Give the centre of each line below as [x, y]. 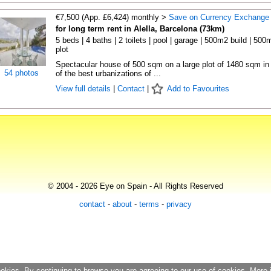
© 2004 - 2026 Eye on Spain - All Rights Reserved [135, 186]
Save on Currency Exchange [219, 17]
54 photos [21, 73]
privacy [179, 204]
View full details [84, 89]
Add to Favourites [198, 89]
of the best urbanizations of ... [108, 73]
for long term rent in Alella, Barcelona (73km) [140, 29]
